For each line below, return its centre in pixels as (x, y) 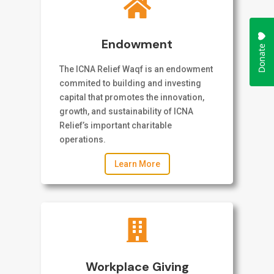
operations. (83, 140)
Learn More (137, 164)
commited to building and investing (131, 83)
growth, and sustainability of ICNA (127, 112)
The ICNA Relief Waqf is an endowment (136, 69)
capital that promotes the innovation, (132, 98)
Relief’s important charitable (116, 126)
